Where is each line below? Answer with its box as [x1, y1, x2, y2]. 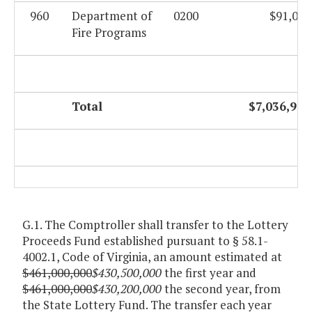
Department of [72, 8, 152, 24]
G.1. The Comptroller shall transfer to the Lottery [22, 217, 288, 233]
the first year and [162, 265, 256, 281]
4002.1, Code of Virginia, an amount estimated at [22, 249, 282, 265]
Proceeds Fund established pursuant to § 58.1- [22, 233, 268, 249]
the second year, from [162, 281, 281, 297]
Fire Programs [72, 24, 146, 41]
